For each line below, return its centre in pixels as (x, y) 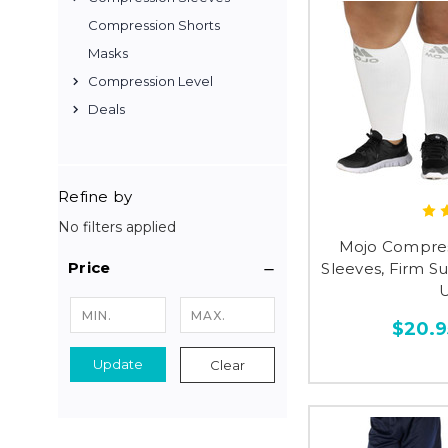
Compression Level (150, 81)
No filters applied (117, 226)
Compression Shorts (154, 25)
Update (117, 364)
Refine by (95, 196)
